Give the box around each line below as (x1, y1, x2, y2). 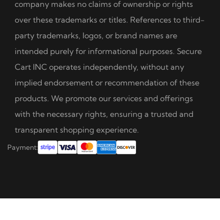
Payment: (7, 142, 38, 152)
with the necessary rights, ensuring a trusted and (15, 109, 193, 119)
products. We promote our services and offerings (15, 93, 193, 103)
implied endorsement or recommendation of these (15, 77, 199, 87)
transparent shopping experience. (15, 124, 139, 135)
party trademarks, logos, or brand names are (15, 30, 177, 40)
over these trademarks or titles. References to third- (15, 14, 205, 25)
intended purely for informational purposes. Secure (15, 46, 202, 56)
